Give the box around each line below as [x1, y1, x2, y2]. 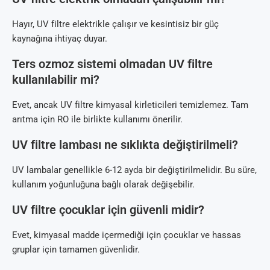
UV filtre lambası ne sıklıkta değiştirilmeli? [12, 137, 238, 152]
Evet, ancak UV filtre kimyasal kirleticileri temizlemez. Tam [12, 99, 248, 111]
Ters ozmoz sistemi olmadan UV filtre [12, 57, 213, 72]
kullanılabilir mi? [12, 72, 99, 87]
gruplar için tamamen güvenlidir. [12, 244, 140, 256]
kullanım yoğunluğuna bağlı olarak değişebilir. [12, 179, 195, 190]
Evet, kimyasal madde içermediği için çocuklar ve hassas [12, 230, 241, 241]
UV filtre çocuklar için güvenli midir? [12, 202, 204, 218]
